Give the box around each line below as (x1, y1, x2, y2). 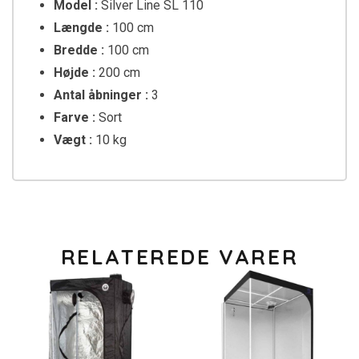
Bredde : (54, 42, 107, 58)
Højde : (54, 65, 95, 81)
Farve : (54, 110, 95, 126)
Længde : (54, 20, 112, 36)
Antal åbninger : (54, 87, 151, 103)
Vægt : (54, 132, 95, 148)
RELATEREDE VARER (60, 244, 299, 271)
